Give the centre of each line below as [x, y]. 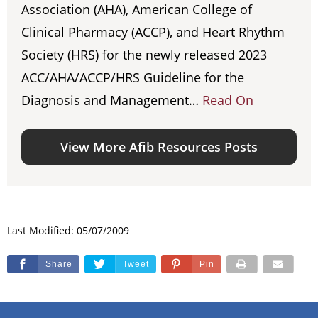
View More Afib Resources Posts [159, 147]
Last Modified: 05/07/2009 [68, 231]
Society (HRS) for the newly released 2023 [144, 55]
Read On [228, 100]
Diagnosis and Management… [112, 100]
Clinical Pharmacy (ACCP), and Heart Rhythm [153, 32]
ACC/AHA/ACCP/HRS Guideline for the [133, 78]
